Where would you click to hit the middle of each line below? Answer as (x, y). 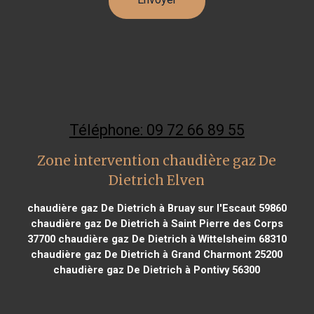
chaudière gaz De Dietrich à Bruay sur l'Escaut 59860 (157, 208)
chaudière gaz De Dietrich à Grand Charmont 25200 (157, 254)
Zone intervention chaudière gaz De (157, 161)
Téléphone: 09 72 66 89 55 (157, 130)
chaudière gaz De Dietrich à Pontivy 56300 (157, 269)
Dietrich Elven (157, 180)
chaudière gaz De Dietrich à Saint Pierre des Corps (157, 223)
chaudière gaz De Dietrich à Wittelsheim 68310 (171, 239)
